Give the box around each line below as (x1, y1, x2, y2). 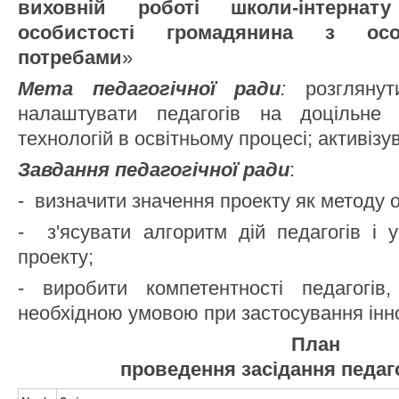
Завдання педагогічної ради (18, 159, 289, 181)
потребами (18, 46, 122, 69)
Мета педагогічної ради (18, 77, 281, 100)
